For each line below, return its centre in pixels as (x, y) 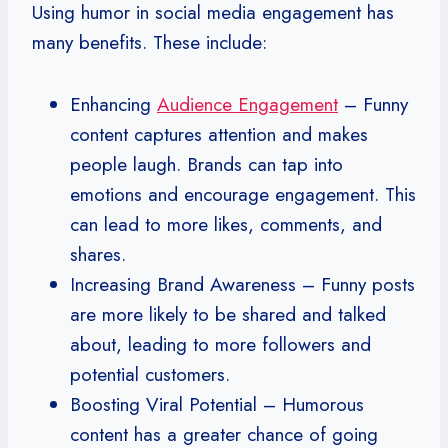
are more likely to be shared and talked (228, 314)
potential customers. (150, 374)
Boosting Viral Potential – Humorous (217, 404)
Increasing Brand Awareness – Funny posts (242, 284)
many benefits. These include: (149, 42)
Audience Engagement (247, 104)
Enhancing (113, 104)
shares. (98, 254)
